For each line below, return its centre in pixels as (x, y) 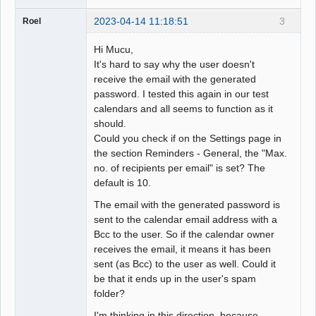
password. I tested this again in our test (182, 93)
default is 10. (123, 182)
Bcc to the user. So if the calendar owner (184, 234)
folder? (110, 293)
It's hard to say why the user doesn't (175, 64)
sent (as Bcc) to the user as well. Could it (185, 263)
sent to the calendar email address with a (186, 219)
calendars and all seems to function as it (184, 108)
